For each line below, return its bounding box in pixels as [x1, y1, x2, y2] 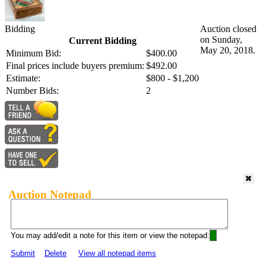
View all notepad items [78, 249, 156, 258]
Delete [45, 249, 66, 258]
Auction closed [200, 24, 256, 34]
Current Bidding [68, 36, 137, 46]
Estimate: [6, 73, 40, 84]
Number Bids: [6, 85, 59, 96]
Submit [11, 249, 35, 258]
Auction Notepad [8, 188, 91, 201]
